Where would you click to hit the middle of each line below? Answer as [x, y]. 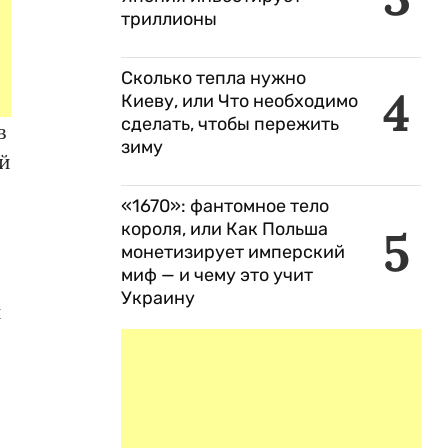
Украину [158, 298]
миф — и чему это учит [217, 275]
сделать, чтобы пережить [230, 124]
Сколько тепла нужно [213, 78]
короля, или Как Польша [224, 229]
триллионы [169, 19]
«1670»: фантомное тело [225, 206]
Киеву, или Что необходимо [239, 101]
